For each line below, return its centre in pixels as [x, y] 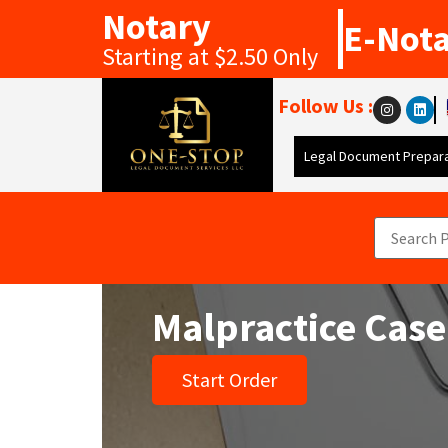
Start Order [229, 379]
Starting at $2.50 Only [210, 56]
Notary [156, 26]
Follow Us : [325, 105]
